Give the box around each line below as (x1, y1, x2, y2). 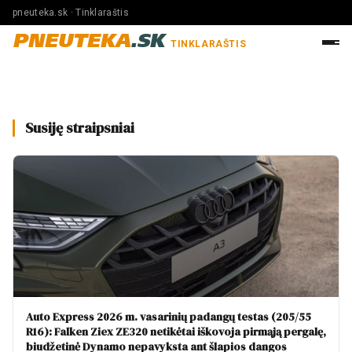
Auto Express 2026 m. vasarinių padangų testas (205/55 (26, 309, 311, 324)
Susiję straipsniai (25, 118, 134, 137)
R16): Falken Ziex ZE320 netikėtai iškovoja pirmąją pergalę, (26, 324, 326, 339)
